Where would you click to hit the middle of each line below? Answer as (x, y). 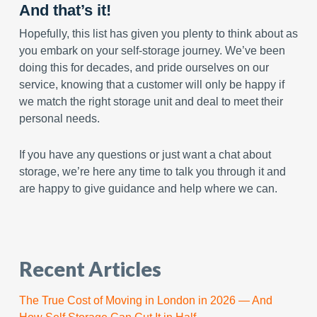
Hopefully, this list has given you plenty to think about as (158, 34)
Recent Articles (90, 269)
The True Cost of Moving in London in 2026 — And (145, 300)
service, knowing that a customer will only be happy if (151, 85)
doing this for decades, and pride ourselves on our (144, 68)
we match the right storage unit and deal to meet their (151, 102)
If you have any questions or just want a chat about (145, 155)
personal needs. (59, 119)
